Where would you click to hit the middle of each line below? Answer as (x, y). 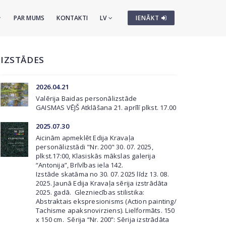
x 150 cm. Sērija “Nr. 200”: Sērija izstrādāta (103, 219)
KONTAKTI (72, 18)
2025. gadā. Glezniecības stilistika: (90, 192)
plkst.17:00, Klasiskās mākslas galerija (96, 156)
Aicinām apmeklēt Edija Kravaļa (85, 138)
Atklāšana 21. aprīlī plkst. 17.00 (129, 107)
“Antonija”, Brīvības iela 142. (79, 165)
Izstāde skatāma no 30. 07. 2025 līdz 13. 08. (102, 174)
